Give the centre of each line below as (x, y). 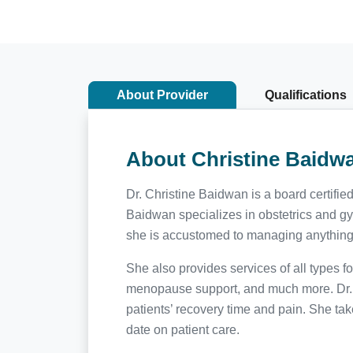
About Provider (162, 95)
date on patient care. (183, 329)
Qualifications (306, 95)
